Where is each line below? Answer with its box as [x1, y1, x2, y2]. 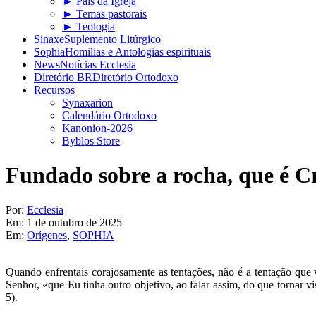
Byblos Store [62, 135, 120, 147]
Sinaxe [34, 33, 64, 45]
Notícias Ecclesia [60, 59, 136, 71]
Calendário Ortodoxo [62, 109, 157, 121]
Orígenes [27, 229, 67, 241]
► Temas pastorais [62, 8, 147, 20]
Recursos [34, 84, 75, 96]
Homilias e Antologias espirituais [65, 46, 211, 58]
